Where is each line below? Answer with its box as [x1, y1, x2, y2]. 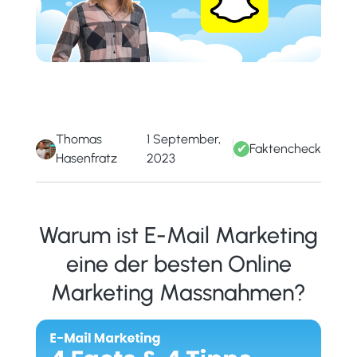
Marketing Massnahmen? [51, 279, 306, 307]
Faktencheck [249, 141, 322, 157]
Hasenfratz [55, 151, 117, 167]
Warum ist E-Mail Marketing [39, 222, 318, 249]
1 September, [146, 131, 221, 147]
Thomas [55, 131, 102, 147]
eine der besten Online [65, 250, 292, 278]
